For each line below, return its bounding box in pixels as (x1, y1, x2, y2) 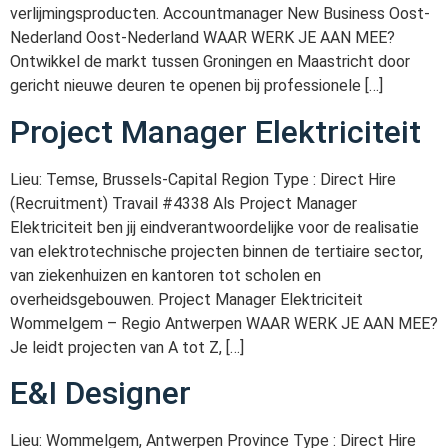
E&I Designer (10, 374, 191, 413)
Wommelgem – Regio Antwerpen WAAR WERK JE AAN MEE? (10, 313, 438, 333)
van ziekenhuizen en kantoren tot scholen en (10, 265, 321, 285)
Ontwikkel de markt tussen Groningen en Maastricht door (10, 52, 410, 72)
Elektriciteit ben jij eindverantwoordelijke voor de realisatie (10, 217, 419, 237)
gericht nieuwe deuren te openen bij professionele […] (10, 76, 383, 96)
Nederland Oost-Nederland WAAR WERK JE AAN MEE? (10, 28, 395, 48)
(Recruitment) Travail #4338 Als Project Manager (10, 193, 357, 213)
